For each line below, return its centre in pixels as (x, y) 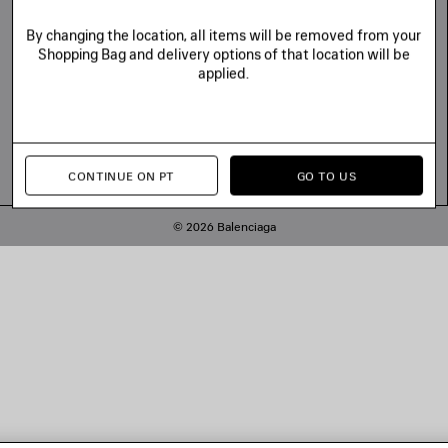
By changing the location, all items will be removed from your (224, 35)
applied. (224, 73)
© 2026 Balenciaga (224, 227)
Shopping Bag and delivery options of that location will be (223, 54)
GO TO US (326, 175)
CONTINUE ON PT (121, 175)
